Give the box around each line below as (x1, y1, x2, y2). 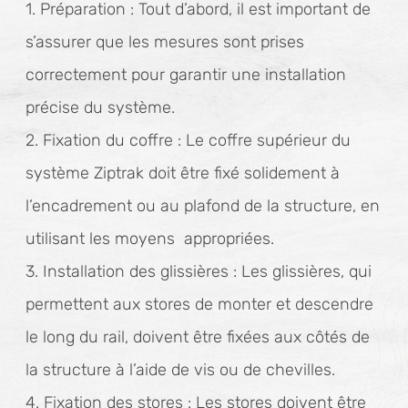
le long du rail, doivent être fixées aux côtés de (25, 327, 370, 347)
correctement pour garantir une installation (25, 65, 346, 85)
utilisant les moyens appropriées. (25, 229, 274, 249)
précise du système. (25, 97, 175, 117)
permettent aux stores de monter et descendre (25, 294, 373, 314)
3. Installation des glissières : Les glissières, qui (25, 261, 372, 281)
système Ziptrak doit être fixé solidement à (25, 163, 340, 183)
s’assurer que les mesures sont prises (25, 32, 304, 52)
